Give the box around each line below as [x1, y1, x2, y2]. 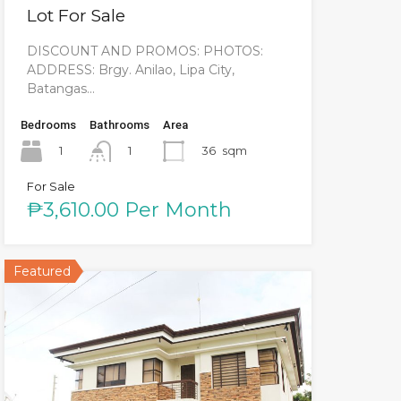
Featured [13, 263, 71, 280]
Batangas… [26, 80, 95, 97]
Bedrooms [20, 117, 76, 132]
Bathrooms [89, 117, 149, 132]
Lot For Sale [26, 4, 125, 26]
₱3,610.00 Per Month [26, 198, 232, 223]
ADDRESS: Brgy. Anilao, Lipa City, [26, 61, 235, 78]
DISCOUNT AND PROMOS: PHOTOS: [26, 42, 263, 59]
